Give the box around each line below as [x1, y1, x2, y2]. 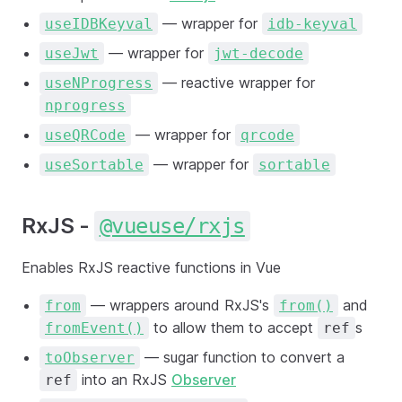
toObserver [45, 348, 135, 366]
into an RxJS [77, 370, 171, 389]
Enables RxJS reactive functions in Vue [22, 258, 281, 276]
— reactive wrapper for [158, 73, 315, 92]
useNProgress [45, 74, 153, 92]
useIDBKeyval [45, 14, 153, 32]
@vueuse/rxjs [99, 213, 245, 239]
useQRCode [45, 126, 126, 144]
